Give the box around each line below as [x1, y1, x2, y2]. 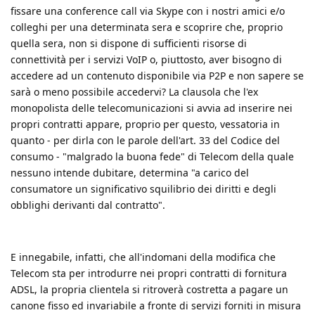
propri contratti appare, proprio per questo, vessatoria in [11, 117, 280, 131]
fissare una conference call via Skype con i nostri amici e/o [11, 4, 285, 18]
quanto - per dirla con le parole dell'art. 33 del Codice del [11, 133, 280, 147]
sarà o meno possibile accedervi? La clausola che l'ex [11, 84, 258, 98]
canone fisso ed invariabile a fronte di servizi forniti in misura [11, 298, 301, 312]
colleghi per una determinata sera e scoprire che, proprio [11, 20, 283, 34]
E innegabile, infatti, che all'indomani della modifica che [11, 250, 276, 264]
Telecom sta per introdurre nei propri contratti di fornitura [11, 266, 287, 280]
